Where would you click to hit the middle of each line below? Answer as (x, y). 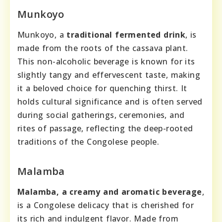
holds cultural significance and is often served (110, 102)
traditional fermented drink (126, 35)
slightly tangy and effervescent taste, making (109, 75)
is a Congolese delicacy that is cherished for (106, 205)
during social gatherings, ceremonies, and (101, 115)
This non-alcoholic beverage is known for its (106, 62)
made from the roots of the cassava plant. (103, 48)
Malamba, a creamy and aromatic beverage (110, 192)
